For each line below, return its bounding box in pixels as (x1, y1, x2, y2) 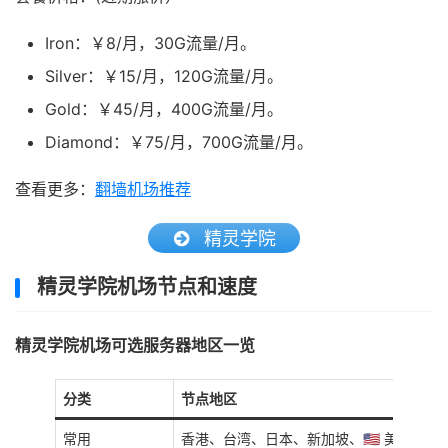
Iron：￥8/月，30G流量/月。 (45, 33, 256, 53)
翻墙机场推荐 (95, 179, 191, 199)
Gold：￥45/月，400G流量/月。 (45, 99, 283, 119)
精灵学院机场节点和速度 (37, 275, 257, 299)
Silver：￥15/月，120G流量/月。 (45, 66, 283, 86)
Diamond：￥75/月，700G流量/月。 (45, 132, 313, 152)
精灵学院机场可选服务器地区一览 (15, 335, 255, 355)
